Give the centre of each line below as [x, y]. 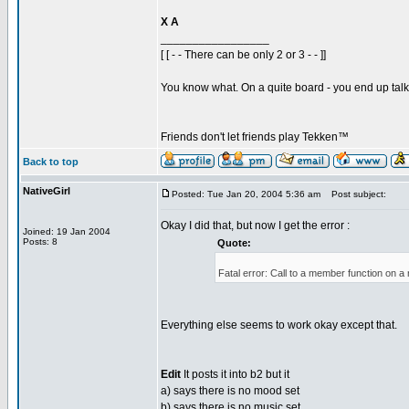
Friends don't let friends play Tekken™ [255, 137]
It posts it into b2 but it [235, 374]
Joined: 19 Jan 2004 [67, 231]
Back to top [51, 162]
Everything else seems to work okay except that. [279, 325]
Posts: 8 [40, 241]
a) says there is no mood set [230, 391]
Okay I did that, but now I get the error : [255, 225]
